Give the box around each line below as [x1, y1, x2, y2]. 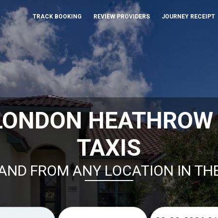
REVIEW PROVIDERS [93, 13, 150, 20]
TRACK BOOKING [32, 13, 82, 20]
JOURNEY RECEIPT [161, 13, 215, 20]
